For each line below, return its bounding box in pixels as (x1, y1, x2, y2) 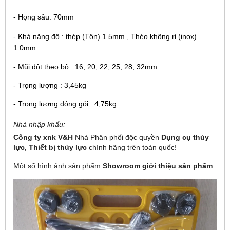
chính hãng (89, 143, 125, 152)
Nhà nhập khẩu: (13, 120, 65, 129)
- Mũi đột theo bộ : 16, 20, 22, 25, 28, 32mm (13, 63, 157, 71)
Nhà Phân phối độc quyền (75, 133, 161, 142)
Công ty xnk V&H (13, 133, 75, 142)
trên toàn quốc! (127, 143, 177, 152)
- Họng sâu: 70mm (13, 13, 74, 22)
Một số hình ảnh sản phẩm (13, 162, 103, 170)
